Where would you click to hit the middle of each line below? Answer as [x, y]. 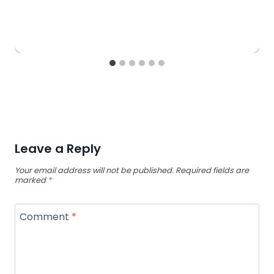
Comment [46, 217]
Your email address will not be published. [94, 171]
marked [31, 180]
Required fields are [212, 171]
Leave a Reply [58, 148]
